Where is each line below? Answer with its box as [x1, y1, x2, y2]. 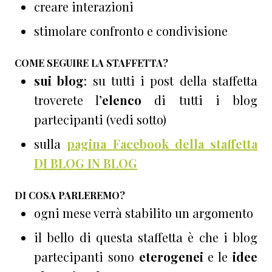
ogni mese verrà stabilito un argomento [34, 205, 253, 222]
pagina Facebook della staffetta [67, 135, 257, 152]
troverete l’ [34, 92, 103, 109]
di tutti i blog [141, 92, 258, 109]
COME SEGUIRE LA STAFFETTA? [15, 56, 168, 70]
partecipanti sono [34, 248, 139, 265]
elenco [102, 92, 142, 109]
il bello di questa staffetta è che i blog [34, 229, 257, 246]
